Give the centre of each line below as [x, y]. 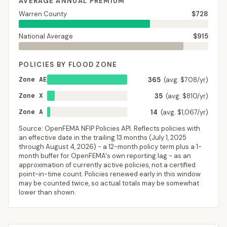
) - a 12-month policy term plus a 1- [148, 147]
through [32, 147]
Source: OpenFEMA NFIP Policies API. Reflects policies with [109, 128]
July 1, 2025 [169, 138]
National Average [46, 36]
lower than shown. [47, 192]
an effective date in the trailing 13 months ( [85, 138]
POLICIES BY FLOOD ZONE [68, 65]
